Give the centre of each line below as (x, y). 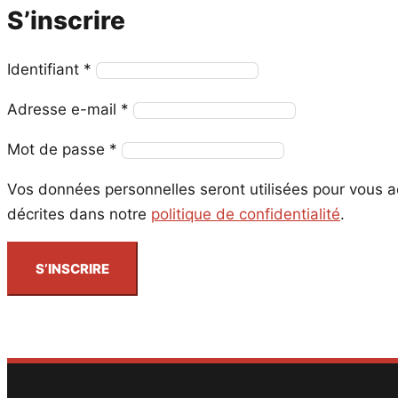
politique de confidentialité (246, 215)
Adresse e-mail (64, 110)
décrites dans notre (79, 215)
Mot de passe (58, 150)
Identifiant (45, 70)
